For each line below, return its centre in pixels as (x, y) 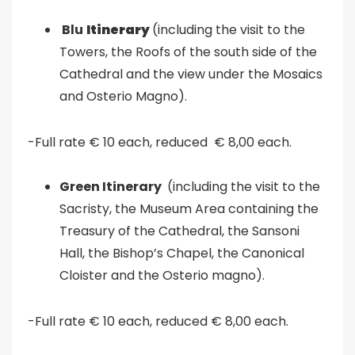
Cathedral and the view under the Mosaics (191, 74)
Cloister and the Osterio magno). (162, 275)
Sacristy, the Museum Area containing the (189, 209)
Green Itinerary (112, 187)
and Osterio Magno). (123, 96)
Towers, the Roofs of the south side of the (188, 52)
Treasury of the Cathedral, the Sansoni (179, 231)
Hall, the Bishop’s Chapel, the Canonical (182, 253)
